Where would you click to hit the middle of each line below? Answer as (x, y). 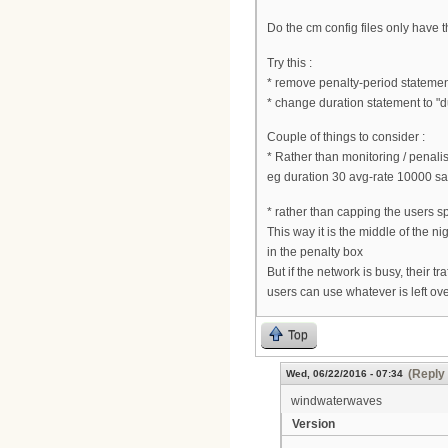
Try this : (289, 62)
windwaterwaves (336, 401)
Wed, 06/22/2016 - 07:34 (344, 374)
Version (313, 424)
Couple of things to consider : (346, 137)
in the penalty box (315, 251)
